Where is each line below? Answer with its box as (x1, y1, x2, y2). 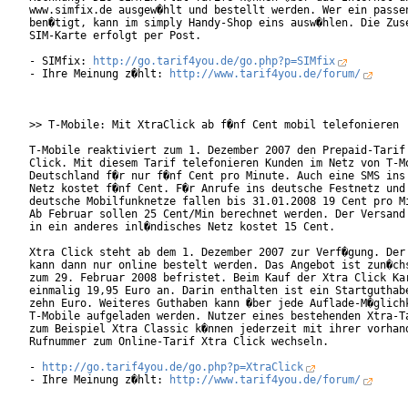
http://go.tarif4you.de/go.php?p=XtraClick (42, 361, 303, 374)
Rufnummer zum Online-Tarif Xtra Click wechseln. (29, 335, 373, 349)
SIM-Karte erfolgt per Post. (29, 29, 240, 43)
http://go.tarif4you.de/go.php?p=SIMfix (93, 55, 335, 68)
